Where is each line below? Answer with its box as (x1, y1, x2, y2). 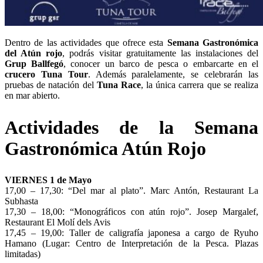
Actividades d (5, 116, 130, 138)
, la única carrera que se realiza (140, 80, 259, 90)
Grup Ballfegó (5, 59, 64, 69)
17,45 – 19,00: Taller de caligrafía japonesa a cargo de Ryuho (5, 227, 258, 238)
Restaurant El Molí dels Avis (5, 217, 110, 227)
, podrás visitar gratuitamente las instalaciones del (62, 48, 258, 59)
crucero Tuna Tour (5, 69, 88, 80)
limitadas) (5, 248, 41, 259)
